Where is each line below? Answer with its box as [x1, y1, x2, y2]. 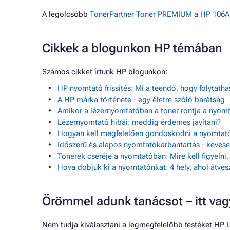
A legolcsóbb [42, 10, 90, 19]
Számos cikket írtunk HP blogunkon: [42, 67, 167, 76]
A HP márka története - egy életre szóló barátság [57, 95, 225, 104]
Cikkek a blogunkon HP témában [42, 41, 222, 55]
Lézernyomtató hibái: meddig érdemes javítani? [57, 118, 221, 127]
